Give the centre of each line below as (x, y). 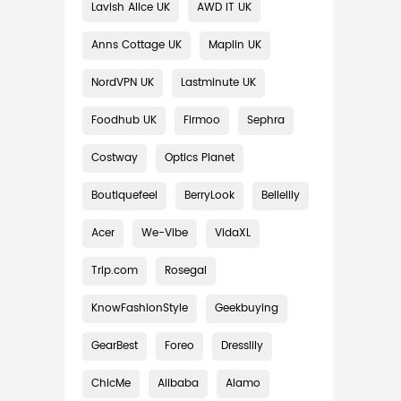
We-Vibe (165, 233)
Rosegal (186, 271)
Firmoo (202, 120)
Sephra (266, 120)
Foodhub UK (124, 120)
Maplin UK (235, 45)
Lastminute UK (218, 83)
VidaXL (233, 233)
